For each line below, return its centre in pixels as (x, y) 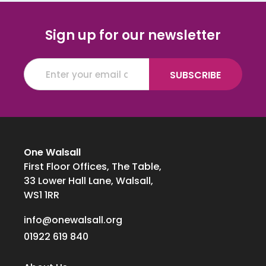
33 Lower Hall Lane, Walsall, (88, 181)
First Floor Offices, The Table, (93, 167)
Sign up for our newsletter (133, 35)
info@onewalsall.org (73, 220)
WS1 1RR (42, 195)
